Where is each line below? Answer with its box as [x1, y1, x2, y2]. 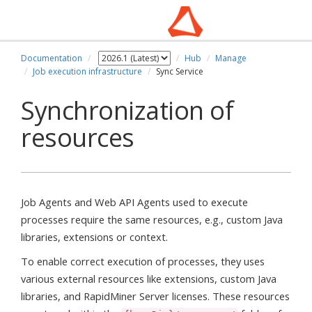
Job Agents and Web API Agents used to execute [21, 195, 248, 209]
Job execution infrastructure [33, 65, 142, 77]
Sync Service [156, 65, 203, 77]
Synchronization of [21, 93, 233, 127]
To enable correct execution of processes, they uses [21, 254, 265, 268]
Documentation [21, 52, 82, 64]
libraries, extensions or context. [21, 230, 168, 244]
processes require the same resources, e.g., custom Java [21, 212, 283, 226]
